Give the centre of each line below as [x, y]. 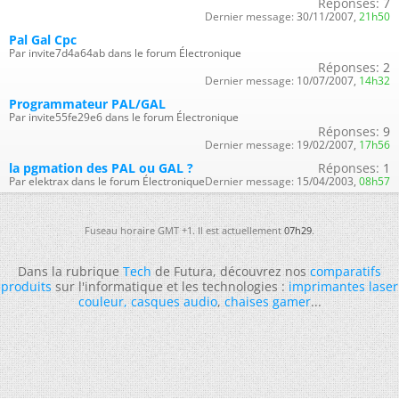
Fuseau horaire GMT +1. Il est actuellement [184, 230]
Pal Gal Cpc [43, 39]
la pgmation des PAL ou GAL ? [101, 167]
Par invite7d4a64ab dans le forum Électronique [125, 53]
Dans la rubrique [70, 271]
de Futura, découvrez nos [231, 271]
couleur [101, 301]
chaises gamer [267, 301]
